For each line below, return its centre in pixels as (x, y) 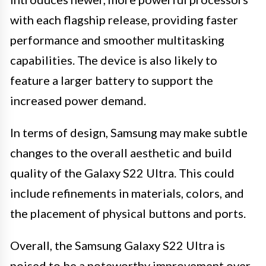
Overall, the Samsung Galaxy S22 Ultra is (118, 245)
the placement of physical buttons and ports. (128, 213)
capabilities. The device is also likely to (114, 60)
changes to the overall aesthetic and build (121, 152)
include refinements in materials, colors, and (127, 193)
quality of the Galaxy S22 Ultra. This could (122, 172)
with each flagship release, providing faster (124, 19)
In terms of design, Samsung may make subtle (129, 132)
